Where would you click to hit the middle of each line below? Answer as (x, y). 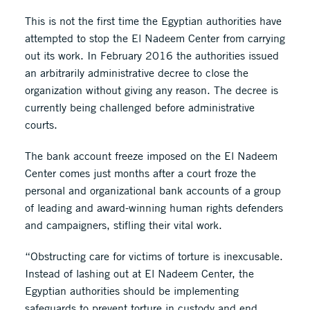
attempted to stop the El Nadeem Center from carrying (155, 38)
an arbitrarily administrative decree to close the (136, 73)
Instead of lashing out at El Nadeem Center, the (139, 273)
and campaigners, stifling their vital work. (123, 225)
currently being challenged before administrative (139, 107)
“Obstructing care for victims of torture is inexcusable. (154, 256)
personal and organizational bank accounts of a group (153, 190)
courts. (41, 125)
